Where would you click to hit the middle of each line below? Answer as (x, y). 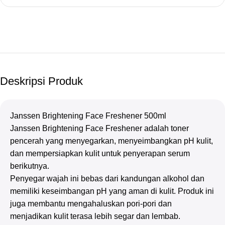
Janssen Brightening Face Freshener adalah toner (99, 129)
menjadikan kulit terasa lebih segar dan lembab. (95, 216)
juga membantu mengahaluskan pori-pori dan (91, 204)
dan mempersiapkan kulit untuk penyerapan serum (100, 154)
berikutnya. (30, 166)
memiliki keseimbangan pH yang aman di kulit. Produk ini (112, 191)
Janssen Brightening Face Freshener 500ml (88, 116)
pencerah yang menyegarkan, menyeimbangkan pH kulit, (111, 141)
